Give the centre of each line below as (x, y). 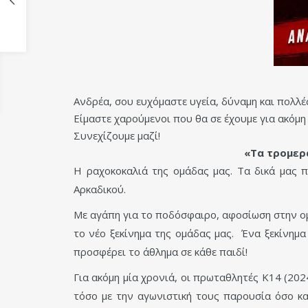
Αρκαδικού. (100, 189)
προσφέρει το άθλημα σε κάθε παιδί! (161, 252)
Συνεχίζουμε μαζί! (117, 136)
